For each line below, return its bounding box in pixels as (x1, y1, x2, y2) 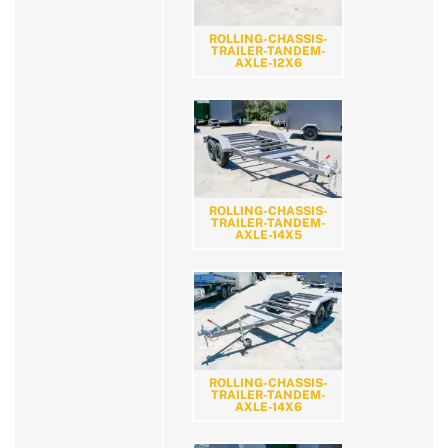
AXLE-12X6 (234, 56, 302, 71)
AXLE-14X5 (234, 228, 302, 243)
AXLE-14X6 (234, 400, 302, 415)
